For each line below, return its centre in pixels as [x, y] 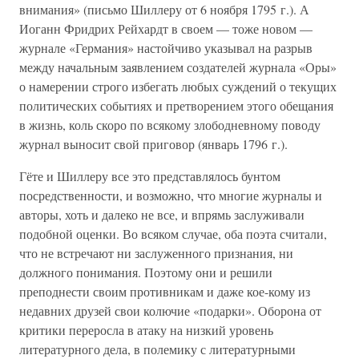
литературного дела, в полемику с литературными [157, 349]
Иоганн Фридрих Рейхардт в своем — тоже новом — [166, 28]
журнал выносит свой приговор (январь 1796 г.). [153, 144]
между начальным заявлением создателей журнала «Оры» [178, 67]
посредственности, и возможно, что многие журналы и [171, 195]
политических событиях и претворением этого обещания [176, 105]
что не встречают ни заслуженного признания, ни [156, 253]
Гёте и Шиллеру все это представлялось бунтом [150, 176]
